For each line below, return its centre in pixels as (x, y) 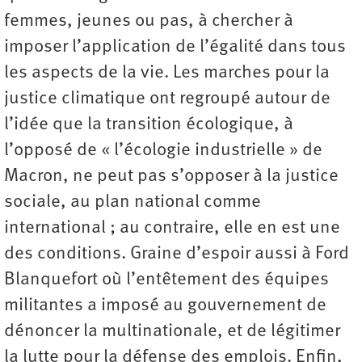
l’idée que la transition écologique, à (149, 124)
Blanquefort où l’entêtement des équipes (166, 280)
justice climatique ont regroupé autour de (167, 99)
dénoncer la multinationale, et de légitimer (172, 331)
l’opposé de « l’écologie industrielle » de (163, 150)
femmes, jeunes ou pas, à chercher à (149, 21)
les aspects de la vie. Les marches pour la (167, 73)
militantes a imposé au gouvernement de (165, 305)
